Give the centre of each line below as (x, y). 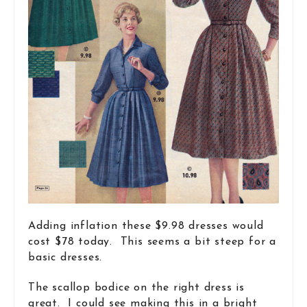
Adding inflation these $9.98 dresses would (146, 226)
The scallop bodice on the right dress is (136, 288)
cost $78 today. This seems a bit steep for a (152, 242)
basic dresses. (65, 257)
